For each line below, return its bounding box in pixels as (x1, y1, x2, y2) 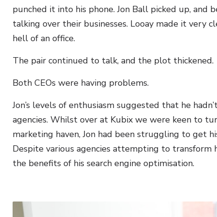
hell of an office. (13, 32, 75, 44)
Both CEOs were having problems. (13, 77, 149, 89)
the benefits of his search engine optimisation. (13, 157, 194, 169)
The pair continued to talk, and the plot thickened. (13, 55, 214, 66)
